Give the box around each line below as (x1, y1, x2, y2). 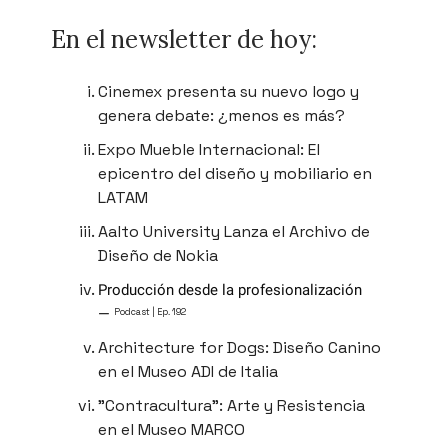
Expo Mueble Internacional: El (98, 139, 320, 160)
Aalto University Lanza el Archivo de (98, 221, 370, 242)
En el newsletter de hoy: (51, 24, 317, 55)
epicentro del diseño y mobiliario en (98, 163, 372, 184)
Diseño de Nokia (98, 245, 218, 266)
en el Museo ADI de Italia (98, 361, 278, 382)
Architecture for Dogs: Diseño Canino (98, 337, 381, 358)
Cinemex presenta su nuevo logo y (98, 81, 359, 102)
